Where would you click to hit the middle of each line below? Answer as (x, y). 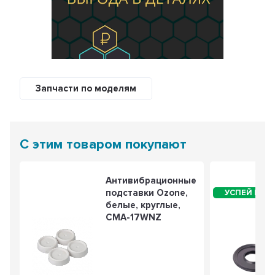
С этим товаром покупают (103, 144)
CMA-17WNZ (134, 217)
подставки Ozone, (147, 192)
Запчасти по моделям (86, 88)
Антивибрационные (151, 180)
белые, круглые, (143, 205)
